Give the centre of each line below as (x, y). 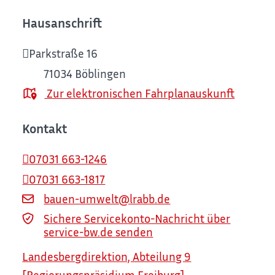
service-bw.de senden (99, 232)
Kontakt (45, 129)
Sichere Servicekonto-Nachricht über (137, 219)
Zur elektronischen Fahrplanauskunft (140, 93)
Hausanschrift (62, 23)
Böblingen (101, 73)
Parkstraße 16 (64, 53)
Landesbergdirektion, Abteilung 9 (107, 256)
